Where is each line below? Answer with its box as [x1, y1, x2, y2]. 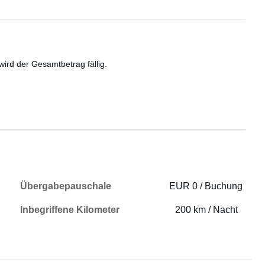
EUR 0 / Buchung [169, 181, 243, 191]
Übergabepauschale [20, 181, 112, 191]
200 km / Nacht [175, 205, 238, 215]
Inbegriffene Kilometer [20, 205, 120, 215]
